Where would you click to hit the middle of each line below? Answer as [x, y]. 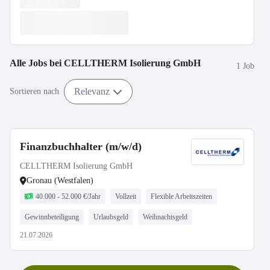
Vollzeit [126, 196]
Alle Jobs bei [37, 63]
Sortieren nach [34, 91]
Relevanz [92, 91]
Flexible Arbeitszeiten [181, 196]
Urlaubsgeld [111, 217]
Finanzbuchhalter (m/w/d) [81, 146]
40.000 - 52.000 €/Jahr [68, 196]
